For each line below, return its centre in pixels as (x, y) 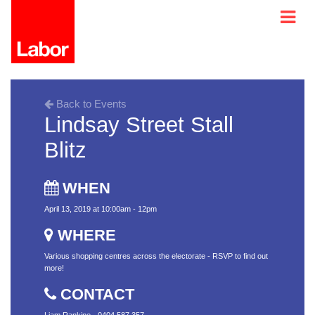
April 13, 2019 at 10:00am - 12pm (101, 209)
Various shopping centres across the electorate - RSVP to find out (156, 256)
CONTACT (95, 294)
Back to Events (90, 104)
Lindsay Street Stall (139, 124)
